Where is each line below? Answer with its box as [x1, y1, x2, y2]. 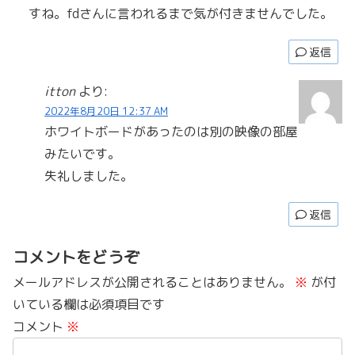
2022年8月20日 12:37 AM [44, 103, 168, 118]
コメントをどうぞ [13, 245, 139, 268]
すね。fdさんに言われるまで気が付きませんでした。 [29, 4, 333, 22]
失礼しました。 [44, 166, 133, 185]
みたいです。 [44, 144, 120, 162]
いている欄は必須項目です [13, 295, 165, 313]
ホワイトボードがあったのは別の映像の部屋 [44, 122, 298, 140]
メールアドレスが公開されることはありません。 [13, 273, 292, 291]
